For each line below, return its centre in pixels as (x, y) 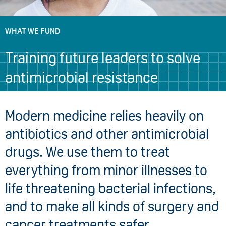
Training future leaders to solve (103, 58)
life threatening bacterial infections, (110, 188)
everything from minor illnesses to (106, 170)
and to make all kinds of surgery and (112, 206)
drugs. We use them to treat (88, 152)
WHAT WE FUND (33, 31)
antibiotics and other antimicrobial (107, 134)
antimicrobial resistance (81, 77)
